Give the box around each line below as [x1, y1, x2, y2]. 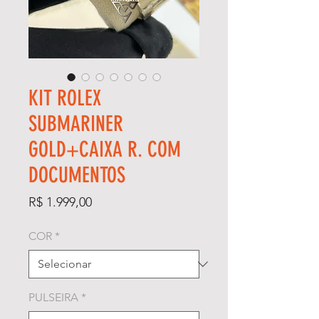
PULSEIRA [28, 290, 78, 304]
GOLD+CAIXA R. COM [28, 136, 181, 162]
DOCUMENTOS [28, 162, 125, 188]
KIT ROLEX [28, 85, 101, 111]
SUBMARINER [28, 110, 123, 137]
